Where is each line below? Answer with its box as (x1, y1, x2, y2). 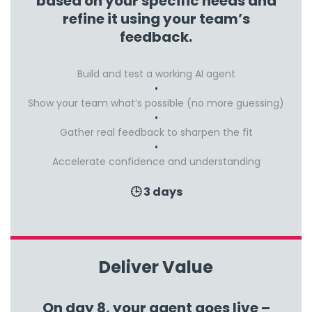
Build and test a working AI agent (77, 66, 235, 81)
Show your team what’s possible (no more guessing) (28, 95, 284, 110)
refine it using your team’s (62, 8, 250, 29)
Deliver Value (99, 255, 213, 279)
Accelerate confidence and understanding (52, 154, 260, 169)
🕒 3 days (130, 183, 182, 200)
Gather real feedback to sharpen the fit (59, 125, 253, 139)
